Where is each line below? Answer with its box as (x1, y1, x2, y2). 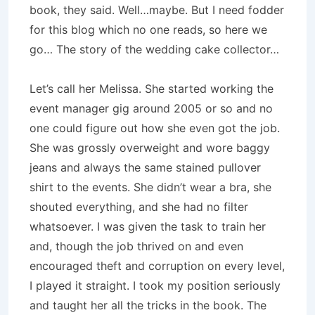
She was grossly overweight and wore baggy (30, 141, 270, 155)
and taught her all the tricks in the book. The (30, 298, 266, 312)
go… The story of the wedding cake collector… (30, 42, 279, 56)
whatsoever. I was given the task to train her (30, 219, 266, 233)
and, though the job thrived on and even (30, 239, 243, 253)
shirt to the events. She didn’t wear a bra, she (30, 180, 271, 194)
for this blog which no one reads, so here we (30, 22, 267, 37)
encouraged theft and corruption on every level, (30, 259, 285, 273)
